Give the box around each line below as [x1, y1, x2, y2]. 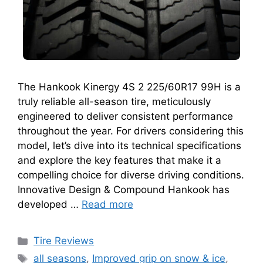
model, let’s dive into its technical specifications [18, 140, 241, 152]
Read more [82, 198, 133, 211]
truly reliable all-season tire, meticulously [18, 96, 211, 108]
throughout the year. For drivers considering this [18, 125, 244, 137]
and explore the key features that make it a [18, 154, 221, 167]
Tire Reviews [33, 235, 95, 247]
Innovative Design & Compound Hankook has [18, 184, 230, 196]
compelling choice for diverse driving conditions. [18, 169, 244, 181]
